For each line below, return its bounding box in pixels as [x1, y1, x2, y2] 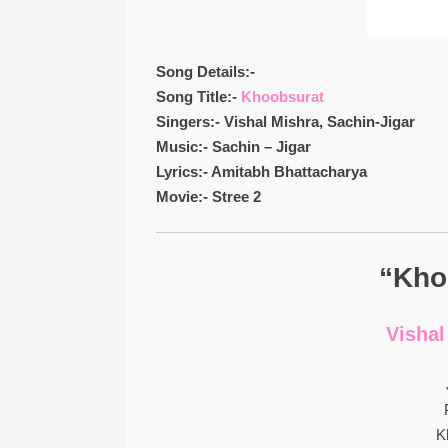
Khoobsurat [240, 88, 324, 105]
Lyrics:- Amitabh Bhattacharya [155, 163, 367, 180]
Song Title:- [155, 88, 241, 105]
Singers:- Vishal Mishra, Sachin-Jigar [155, 113, 415, 130]
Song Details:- [155, 63, 255, 80]
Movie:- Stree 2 [155, 188, 261, 205]
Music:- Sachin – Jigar [155, 138, 311, 155]
